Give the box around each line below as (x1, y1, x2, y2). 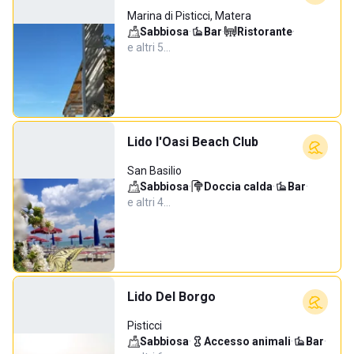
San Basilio (127, 164, 182, 177)
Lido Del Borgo (127, 289, 216, 304)
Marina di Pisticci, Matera (127, 9, 251, 22)
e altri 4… (127, 196, 171, 209)
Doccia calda (204, 180, 273, 193)
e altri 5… (127, 41, 171, 54)
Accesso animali (204, 335, 291, 348)
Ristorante (237, 25, 292, 38)
